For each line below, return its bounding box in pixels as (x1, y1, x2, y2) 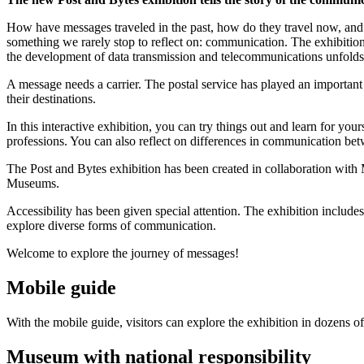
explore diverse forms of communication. (6, 218, 216, 232)
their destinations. (6, 91, 96, 106)
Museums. (6, 175, 59, 190)
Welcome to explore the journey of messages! (6, 245, 239, 260)
